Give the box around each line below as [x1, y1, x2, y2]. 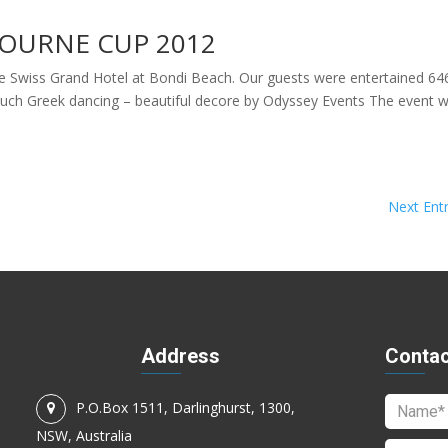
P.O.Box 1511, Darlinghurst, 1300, [75, 398, 295, 418]
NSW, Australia [35, 426, 132, 446]
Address [141, 344, 221, 369]
